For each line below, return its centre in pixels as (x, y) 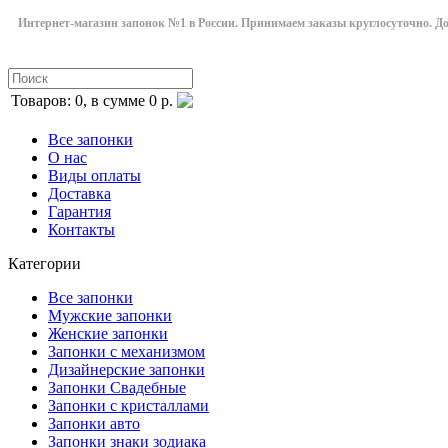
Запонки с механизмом (126, 351)
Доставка (79, 193)
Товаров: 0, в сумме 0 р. (92, 100)
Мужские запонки (110, 315)
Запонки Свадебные (117, 387)
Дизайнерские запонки (126, 369)
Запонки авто (94, 423)
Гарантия (79, 211)
